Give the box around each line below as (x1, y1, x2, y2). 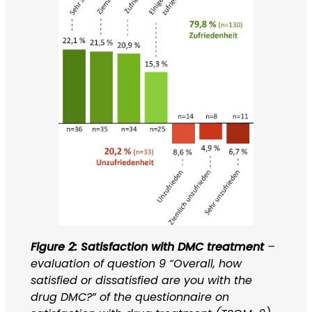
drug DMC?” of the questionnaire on (30, 289, 229, 306)
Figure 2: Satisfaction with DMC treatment (30, 239, 267, 256)
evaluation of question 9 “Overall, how (30, 256, 242, 272)
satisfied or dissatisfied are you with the (30, 272, 252, 289)
